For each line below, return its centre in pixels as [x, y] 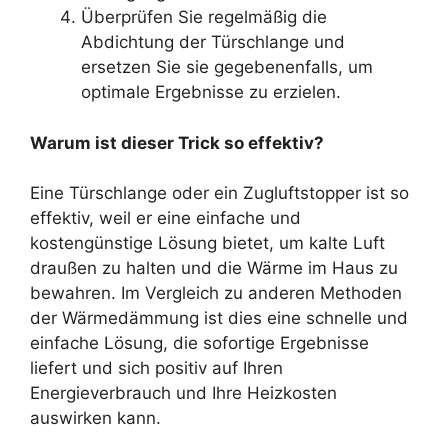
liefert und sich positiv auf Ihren [156, 368]
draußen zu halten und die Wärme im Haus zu [214, 268]
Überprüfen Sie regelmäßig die [204, 17]
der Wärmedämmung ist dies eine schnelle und [219, 318]
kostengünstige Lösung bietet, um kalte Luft [207, 243]
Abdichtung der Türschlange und [213, 42]
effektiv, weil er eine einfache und [165, 218]
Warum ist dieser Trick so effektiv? [177, 142]
